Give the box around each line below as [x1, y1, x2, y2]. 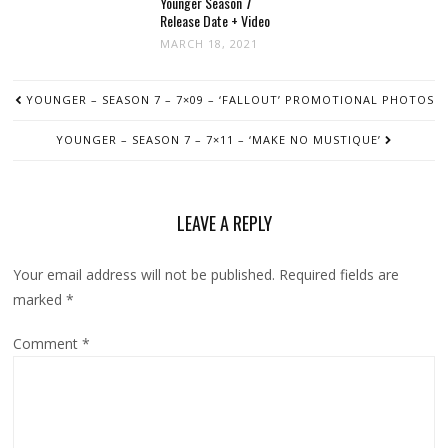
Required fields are [279, 265, 400, 285]
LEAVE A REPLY [176, 210, 272, 237]
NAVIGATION [12, 94, 97, 120]
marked [13, 290, 67, 310]
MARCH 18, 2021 [160, 36, 259, 52]
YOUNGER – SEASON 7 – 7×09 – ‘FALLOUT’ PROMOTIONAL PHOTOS [25, 92, 434, 108]
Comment [13, 334, 83, 354]
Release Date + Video [160, 10, 271, 32]
